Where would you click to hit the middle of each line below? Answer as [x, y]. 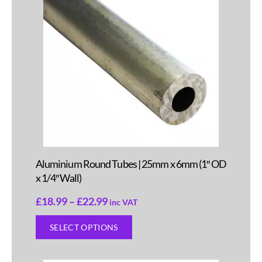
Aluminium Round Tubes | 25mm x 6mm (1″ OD [131, 163]
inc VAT [124, 202]
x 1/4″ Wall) [58, 177]
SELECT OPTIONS [84, 227]
